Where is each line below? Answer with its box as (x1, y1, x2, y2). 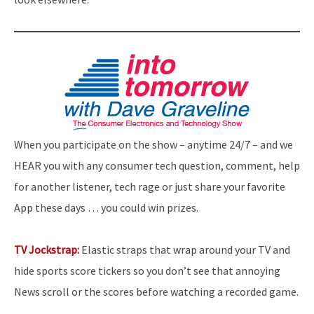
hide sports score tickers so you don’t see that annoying (14, 263, 280, 278)
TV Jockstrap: (14, 242, 79, 257)
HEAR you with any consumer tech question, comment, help (14, 158, 300, 172)
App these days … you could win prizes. (14, 200, 198, 214)
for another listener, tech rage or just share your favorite (14, 179, 285, 193)
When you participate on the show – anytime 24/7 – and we (14, 137, 293, 151)
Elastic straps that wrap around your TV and (79, 242, 290, 257)
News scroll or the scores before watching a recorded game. (14, 284, 299, 299)
